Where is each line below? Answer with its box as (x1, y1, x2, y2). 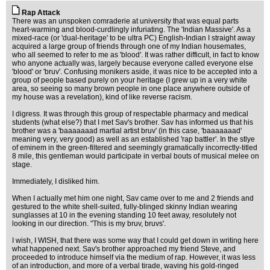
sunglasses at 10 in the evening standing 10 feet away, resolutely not (12, 211, 236, 219)
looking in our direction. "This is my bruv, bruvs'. (12, 219, 166, 228)
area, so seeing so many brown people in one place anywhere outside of (12, 84, 250, 93)
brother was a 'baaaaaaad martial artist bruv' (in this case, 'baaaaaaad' (12, 127, 242, 135)
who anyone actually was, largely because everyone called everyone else (12, 59, 253, 67)
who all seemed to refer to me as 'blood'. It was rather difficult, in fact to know (12, 51, 259, 59)
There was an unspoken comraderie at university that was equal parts (12, 17, 239, 25)
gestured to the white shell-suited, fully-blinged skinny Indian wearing (12, 202, 237, 211)
